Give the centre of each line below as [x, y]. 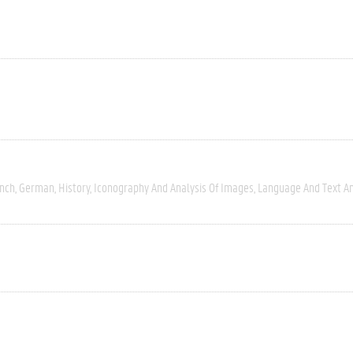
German [37, 187]
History [74, 187]
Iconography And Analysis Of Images [174, 187]
